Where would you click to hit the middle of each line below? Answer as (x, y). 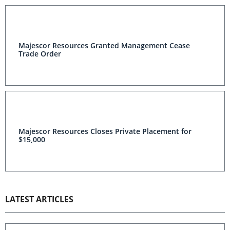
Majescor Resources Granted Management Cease (104, 45)
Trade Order (40, 54)
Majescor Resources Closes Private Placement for (105, 131)
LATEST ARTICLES (39, 199)
